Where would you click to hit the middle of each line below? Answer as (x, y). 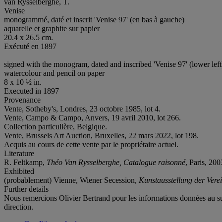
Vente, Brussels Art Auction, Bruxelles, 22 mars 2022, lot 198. (101, 135)
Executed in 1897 (31, 91)
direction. (19, 207)
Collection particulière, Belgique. (55, 126)
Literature (19, 153)
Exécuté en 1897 (30, 46)
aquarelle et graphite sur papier (52, 28)
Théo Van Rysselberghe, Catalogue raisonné (116, 162)
